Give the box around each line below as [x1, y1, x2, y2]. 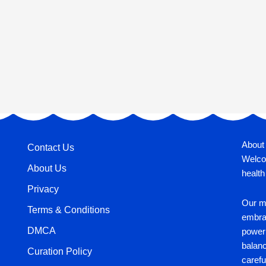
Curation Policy [27, 246, 92, 257]
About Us [27, 163, 66, 174]
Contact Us [27, 142, 74, 153]
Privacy [27, 184, 59, 195]
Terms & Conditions [27, 205, 110, 216]
